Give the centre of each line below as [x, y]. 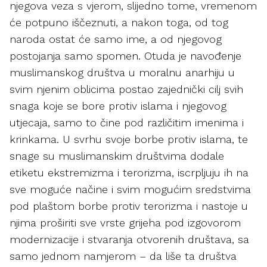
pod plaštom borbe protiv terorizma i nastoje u [129, 206]
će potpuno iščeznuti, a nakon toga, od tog [119, 22]
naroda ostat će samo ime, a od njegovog [116, 39]
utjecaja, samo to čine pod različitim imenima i [127, 122]
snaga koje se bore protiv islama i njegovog [118, 106]
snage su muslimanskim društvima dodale [117, 156]
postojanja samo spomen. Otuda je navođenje [125, 56]
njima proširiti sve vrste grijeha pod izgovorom [125, 223]
